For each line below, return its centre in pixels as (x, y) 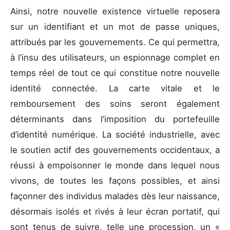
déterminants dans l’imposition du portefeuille (115, 119)
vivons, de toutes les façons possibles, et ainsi (115, 180)
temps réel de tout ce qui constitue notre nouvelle (115, 73)
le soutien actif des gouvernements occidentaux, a (115, 150)
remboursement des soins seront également (115, 103)
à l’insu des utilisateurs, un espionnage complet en (115, 57)
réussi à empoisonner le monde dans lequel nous (115, 165)
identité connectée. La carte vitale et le (115, 88)
